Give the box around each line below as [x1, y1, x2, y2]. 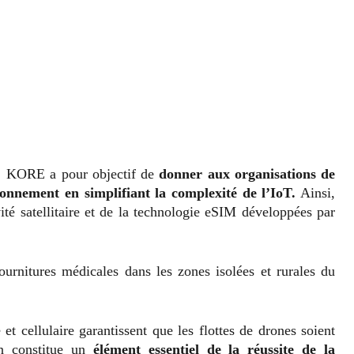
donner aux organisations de [154, 166, 336, 183]
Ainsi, [296, 185, 336, 201]
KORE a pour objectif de [6, 166, 155, 183]
